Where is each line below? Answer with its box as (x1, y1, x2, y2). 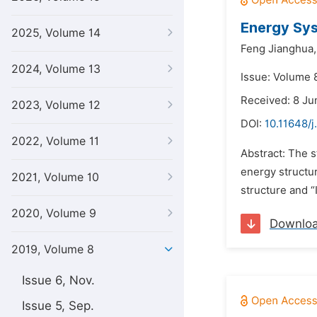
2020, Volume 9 (11, 207, 96, 220)
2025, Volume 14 (11, 26, 100, 40)
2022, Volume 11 (11, 134, 99, 148)
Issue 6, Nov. (22, 273, 95, 287)
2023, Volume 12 (11, 98, 100, 112)
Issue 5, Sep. (22, 299, 94, 313)
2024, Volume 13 (11, 62, 100, 76)
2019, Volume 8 (11, 243, 94, 256)
